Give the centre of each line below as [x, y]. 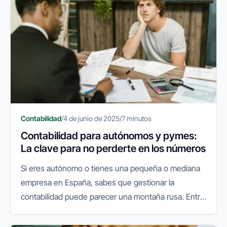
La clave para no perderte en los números [113, 148]
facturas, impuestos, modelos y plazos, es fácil [102, 211]
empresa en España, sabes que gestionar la [98, 182]
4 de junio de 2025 [91, 118]
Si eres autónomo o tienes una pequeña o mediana [110, 168]
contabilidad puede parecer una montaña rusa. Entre [113, 196]
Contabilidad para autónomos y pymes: [109, 136]
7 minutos [137, 118]
